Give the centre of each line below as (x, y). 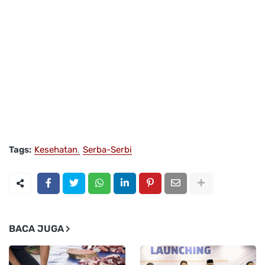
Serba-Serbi (107, 149)
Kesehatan (56, 149)
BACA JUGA (36, 228)
